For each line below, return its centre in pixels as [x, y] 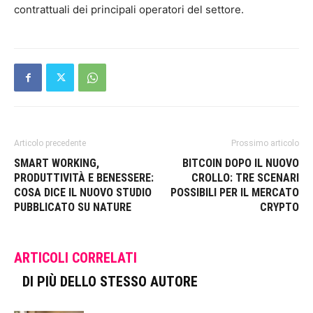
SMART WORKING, [57, 163]
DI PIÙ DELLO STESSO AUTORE [110, 281]
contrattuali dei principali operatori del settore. [129, 9]
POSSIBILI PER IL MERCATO [235, 192]
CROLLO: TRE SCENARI [245, 177]
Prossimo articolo [265, 143]
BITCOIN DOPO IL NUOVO [241, 163]
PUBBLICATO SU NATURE [73, 207]
